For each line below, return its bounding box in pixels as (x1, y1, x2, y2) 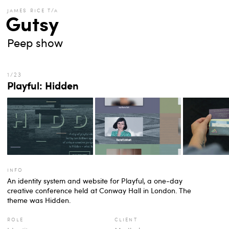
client (114, 215, 138, 223)
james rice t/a (7, 6, 59, 14)
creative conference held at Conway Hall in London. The (7, 186, 191, 196)
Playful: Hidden (7, 78, 79, 92)
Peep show (7, 34, 63, 50)
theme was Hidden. (7, 195, 71, 205)
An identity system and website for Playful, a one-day (7, 176, 182, 186)
